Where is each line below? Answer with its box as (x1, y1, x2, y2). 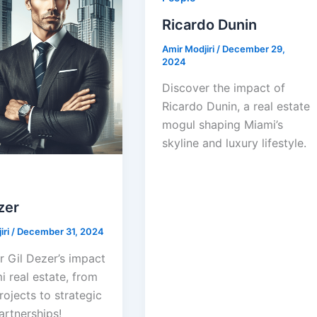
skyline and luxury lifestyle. (162, 136, 307, 151)
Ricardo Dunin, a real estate (162, 99, 311, 114)
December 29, (222, 42, 286, 54)
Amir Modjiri (162, 42, 217, 54)
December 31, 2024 (16, 226, 104, 238)
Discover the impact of (162, 81, 286, 96)
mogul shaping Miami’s (162, 117, 284, 132)
